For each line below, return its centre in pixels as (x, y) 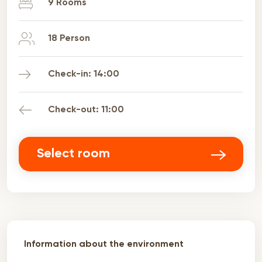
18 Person (69, 39)
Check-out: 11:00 (86, 110)
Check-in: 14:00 (84, 74)
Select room (73, 154)
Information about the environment (104, 244)
